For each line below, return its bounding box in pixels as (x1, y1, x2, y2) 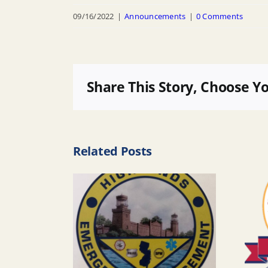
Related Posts (73, 142, 153, 159)
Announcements (124, 10, 186, 22)
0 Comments (196, 10, 243, 22)
